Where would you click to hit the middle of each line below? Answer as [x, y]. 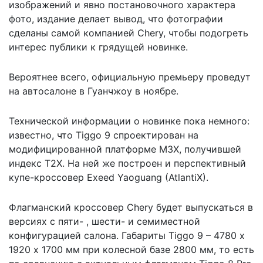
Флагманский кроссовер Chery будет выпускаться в [131, 207]
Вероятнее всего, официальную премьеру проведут [130, 77]
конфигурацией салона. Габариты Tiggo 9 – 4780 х [127, 235]
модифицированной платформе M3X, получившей [125, 149]
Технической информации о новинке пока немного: [129, 121]
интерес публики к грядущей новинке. [98, 47]
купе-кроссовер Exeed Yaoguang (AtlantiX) [107, 177]
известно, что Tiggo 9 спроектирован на [104, 135]
